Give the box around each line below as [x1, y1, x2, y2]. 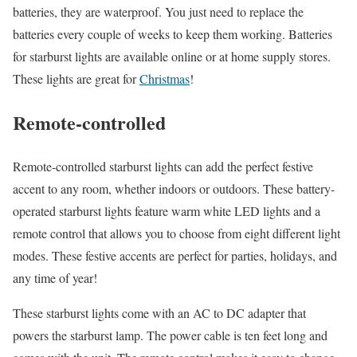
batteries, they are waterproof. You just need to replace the [13, 3, 304, 21]
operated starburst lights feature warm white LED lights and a [13, 202, 320, 220]
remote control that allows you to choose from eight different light [13, 225, 340, 242]
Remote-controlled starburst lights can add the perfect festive [13, 158, 313, 175]
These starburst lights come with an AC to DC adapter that [13, 304, 306, 322]
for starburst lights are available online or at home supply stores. [13, 48, 331, 65]
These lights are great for [13, 70, 139, 88]
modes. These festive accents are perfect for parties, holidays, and [13, 247, 337, 265]
